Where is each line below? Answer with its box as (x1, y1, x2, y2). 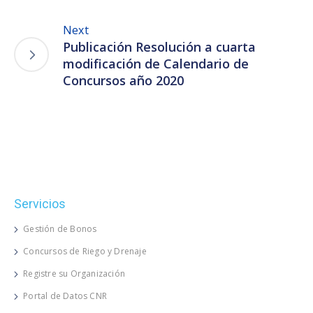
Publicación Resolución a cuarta (63, 38, 256, 55)
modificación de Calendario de (63, 54, 249, 72)
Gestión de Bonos (23, 222, 97, 235)
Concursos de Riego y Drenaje (23, 245, 147, 257)
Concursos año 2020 (63, 71, 184, 89)
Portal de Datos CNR (23, 289, 108, 302)
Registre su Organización (23, 267, 126, 279)
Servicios (14, 196, 66, 211)
